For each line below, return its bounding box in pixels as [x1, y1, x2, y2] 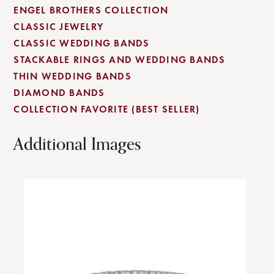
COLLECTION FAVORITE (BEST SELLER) [13, 103, 200, 116]
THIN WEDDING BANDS [13, 70, 131, 83]
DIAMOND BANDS [13, 86, 105, 99]
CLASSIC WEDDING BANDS [13, 37, 150, 50]
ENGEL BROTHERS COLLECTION [13, 4, 169, 17]
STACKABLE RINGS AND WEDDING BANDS [13, 53, 226, 66]
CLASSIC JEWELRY [13, 20, 104, 33]
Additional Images [13, 130, 142, 158]
